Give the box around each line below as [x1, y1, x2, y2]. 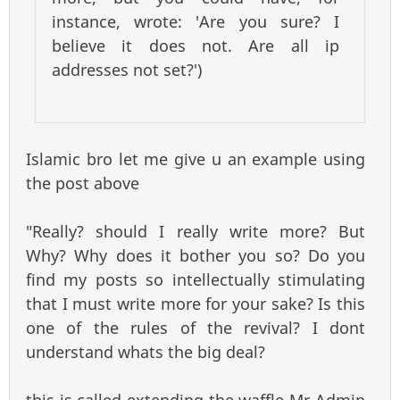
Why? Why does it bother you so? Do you [26, 245, 365, 267]
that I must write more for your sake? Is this [26, 293, 365, 315]
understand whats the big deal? [26, 341, 265, 363]
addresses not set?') [52, 59, 202, 81]
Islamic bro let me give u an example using [26, 148, 365, 171]
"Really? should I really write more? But [26, 221, 365, 243]
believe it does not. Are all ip [52, 35, 339, 57]
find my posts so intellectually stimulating [26, 269, 365, 291]
